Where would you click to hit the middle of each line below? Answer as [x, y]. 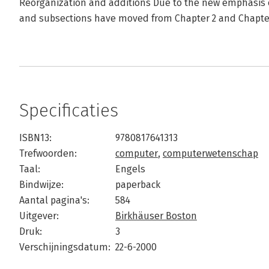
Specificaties [69, 110]
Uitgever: [39, 216]
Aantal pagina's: [54, 200]
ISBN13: [35, 138]
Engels [130, 169]
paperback [138, 185]
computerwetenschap [210, 153]
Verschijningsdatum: [65, 247]
